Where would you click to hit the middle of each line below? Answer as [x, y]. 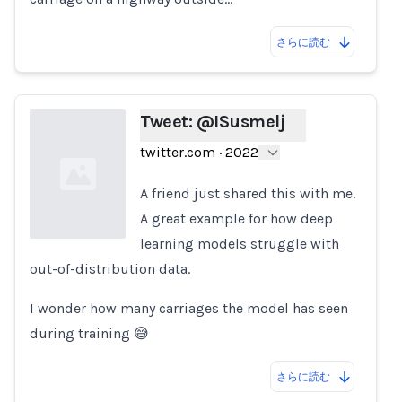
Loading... [59, 278]
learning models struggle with [240, 244]
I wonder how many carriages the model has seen [189, 308]
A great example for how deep [237, 218]
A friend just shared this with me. [248, 193]
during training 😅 [89, 333]
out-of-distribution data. [110, 269]
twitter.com [178, 152]
